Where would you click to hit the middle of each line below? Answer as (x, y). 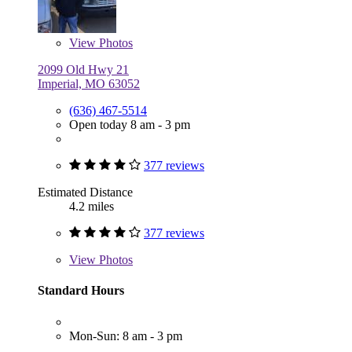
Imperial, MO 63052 (89, 84)
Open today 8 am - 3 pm (130, 125)
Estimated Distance (85, 192)
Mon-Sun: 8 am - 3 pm (126, 335)
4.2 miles (92, 207)
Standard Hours (81, 291)
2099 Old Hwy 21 (83, 70)
